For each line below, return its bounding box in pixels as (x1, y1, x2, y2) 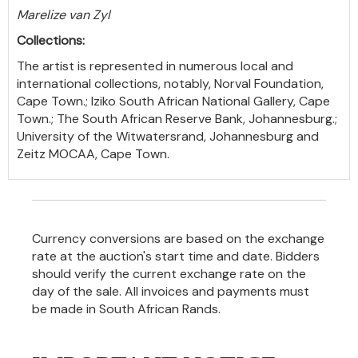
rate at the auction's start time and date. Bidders (32, 248, 320, 265)
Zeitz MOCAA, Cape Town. (17, 145, 169, 162)
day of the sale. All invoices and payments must (32, 283, 309, 300)
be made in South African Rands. (32, 300, 221, 317)
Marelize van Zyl (17, 6, 110, 23)
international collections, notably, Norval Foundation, (17, 75, 324, 92)
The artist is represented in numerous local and (17, 58, 293, 74)
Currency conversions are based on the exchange (32, 230, 324, 247)
